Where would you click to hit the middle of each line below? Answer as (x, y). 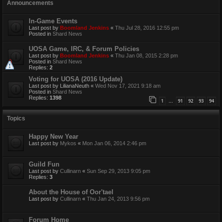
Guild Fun (44, 165)
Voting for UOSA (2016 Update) (76, 79)
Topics (16, 119)
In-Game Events (53, 21)
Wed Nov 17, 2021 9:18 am (128, 86)
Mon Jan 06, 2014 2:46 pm (114, 143)
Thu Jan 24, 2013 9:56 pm (118, 199)
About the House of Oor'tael (71, 192)
